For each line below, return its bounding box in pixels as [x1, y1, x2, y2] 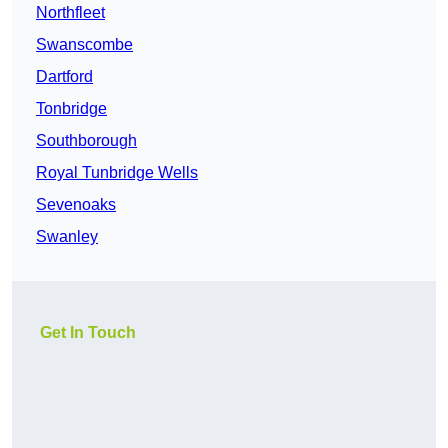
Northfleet [36, 4, 105, 22]
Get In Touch [40, 324, 136, 342]
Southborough [36, 132, 137, 150]
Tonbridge [36, 100, 107, 118]
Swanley [36, 228, 98, 246]
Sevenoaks [36, 196, 116, 214]
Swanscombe [36, 36, 133, 54]
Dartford [36, 68, 93, 86]
